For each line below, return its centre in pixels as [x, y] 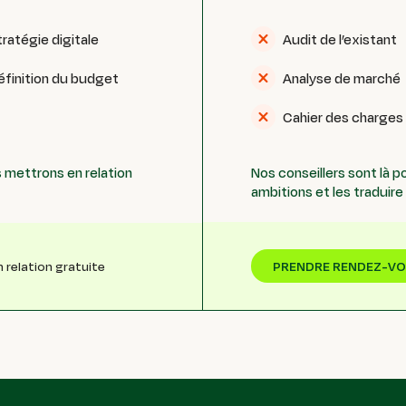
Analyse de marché [341, 77]
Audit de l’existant [339, 39]
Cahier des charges [343, 116]
